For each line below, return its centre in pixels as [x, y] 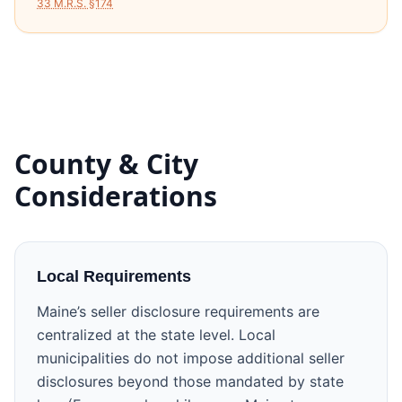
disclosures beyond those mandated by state [190, 381]
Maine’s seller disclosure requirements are [178, 311]
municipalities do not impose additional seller [191, 358]
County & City [106, 164]
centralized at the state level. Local [156, 335]
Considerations [116, 196]
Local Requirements [114, 276]
